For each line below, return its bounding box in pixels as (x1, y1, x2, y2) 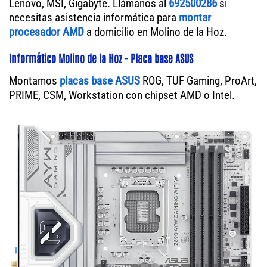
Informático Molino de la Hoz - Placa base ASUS (9, 50, 193, 65)
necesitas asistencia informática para (9, 10, 179, 24)
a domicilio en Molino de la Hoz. (84, 24, 227, 39)
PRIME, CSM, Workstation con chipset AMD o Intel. (9, 88, 235, 102)
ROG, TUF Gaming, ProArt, (140, 73, 257, 88)
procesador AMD (9, 24, 84, 39)
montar (179, 10, 211, 24)
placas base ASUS (60, 73, 140, 88)
